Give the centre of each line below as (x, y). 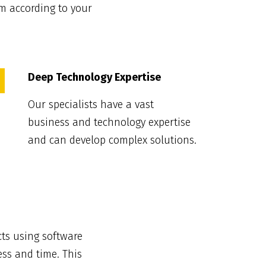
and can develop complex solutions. (112, 140)
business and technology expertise (109, 123)
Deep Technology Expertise (94, 77)
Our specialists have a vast (91, 105)
